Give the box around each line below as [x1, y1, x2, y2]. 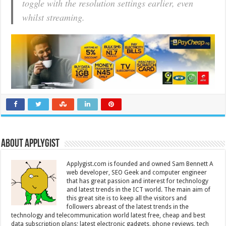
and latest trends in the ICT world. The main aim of [67, 186, 211, 193]
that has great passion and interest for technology [67, 177, 209, 185]
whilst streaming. [22, 11, 85, 23]
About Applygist [1, 138, 60, 150]
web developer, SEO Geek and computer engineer [67, 168, 207, 176]
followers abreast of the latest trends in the [67, 203, 189, 210]
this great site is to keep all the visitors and [67, 194, 187, 202]
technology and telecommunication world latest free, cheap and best [11, 211, 206, 219]
